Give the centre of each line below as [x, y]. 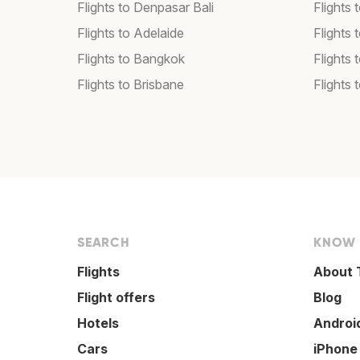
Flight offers [116, 298]
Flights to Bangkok [131, 59]
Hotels [98, 323]
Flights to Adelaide [131, 33]
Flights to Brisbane [131, 85]
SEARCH [104, 243]
